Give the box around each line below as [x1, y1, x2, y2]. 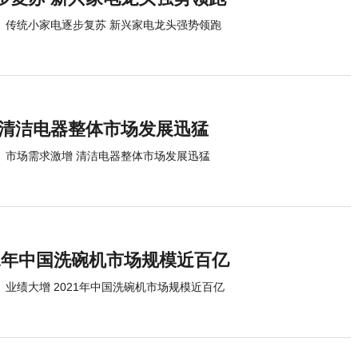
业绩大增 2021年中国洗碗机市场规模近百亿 [6, 280, 225, 293]
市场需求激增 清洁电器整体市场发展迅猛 [6, 149, 210, 162]
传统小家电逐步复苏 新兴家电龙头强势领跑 [6, 18, 221, 31]
